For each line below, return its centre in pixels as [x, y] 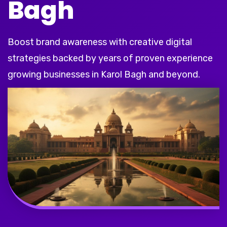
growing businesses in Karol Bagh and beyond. [104, 75]
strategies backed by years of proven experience [110, 59]
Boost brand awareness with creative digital [100, 42]
